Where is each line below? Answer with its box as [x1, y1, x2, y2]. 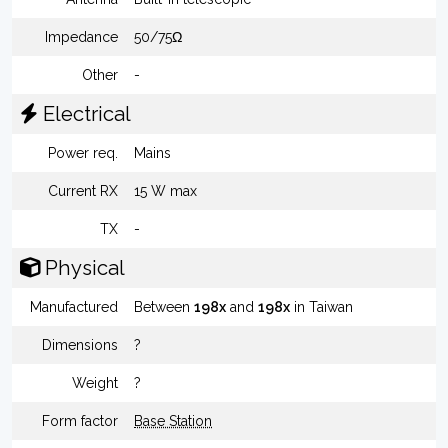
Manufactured [30, 299, 118, 315]
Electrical [38, 102, 131, 126]
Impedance [45, 29, 118, 45]
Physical [40, 256, 125, 280]
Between [134, 299, 194, 315]
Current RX [48, 183, 118, 199]
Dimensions [42, 337, 118, 353]
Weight [72, 375, 118, 391]
